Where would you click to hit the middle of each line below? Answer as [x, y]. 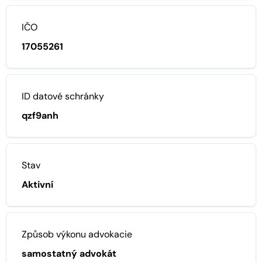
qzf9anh [40, 115]
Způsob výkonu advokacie [77, 234]
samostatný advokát [69, 253]
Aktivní [37, 184]
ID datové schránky [63, 96]
